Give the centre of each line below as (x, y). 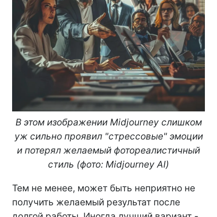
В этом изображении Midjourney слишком (108, 122)
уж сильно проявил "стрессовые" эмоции (108, 136)
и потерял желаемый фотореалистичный (108, 150)
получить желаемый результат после (96, 202)
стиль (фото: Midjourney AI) (108, 164)
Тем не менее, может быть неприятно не (104, 188)
